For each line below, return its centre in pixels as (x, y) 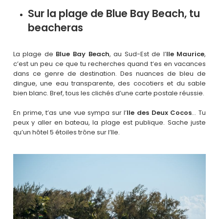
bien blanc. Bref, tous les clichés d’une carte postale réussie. (109, 93)
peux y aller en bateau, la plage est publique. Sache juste (109, 122)
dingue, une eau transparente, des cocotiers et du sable (109, 84)
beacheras (55, 28)
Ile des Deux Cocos (159, 112)
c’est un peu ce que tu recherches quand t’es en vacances (109, 64)
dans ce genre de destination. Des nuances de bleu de (109, 74)
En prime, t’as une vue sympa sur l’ (70, 112)
